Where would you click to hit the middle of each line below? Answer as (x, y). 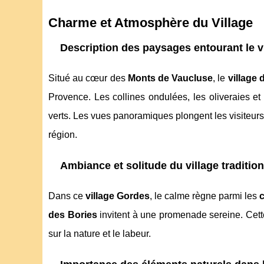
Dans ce (67, 196)
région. (63, 135)
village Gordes (118, 196)
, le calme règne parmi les (204, 196)
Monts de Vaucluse (170, 78)
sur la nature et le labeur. (100, 234)
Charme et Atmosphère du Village (151, 23)
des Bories (73, 215)
